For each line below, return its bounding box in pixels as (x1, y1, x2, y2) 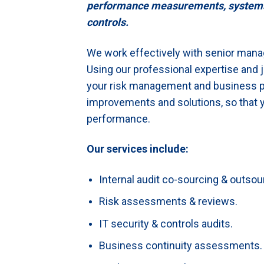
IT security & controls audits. (98, 217, 233, 230)
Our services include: (87, 143, 189, 156)
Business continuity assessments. (98, 239, 262, 252)
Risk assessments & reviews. (98, 195, 237, 208)
